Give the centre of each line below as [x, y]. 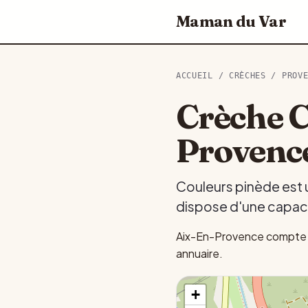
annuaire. [199, 253]
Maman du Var [231, 21]
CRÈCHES [247, 76]
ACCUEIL [195, 76]
